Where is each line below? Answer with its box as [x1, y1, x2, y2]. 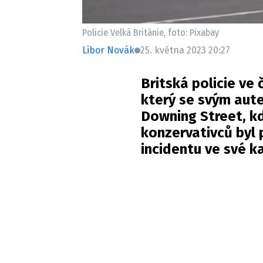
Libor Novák [82, 45, 134, 56]
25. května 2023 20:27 [140, 45, 230, 56]
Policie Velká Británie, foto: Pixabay [82, 27, 219, 39]
